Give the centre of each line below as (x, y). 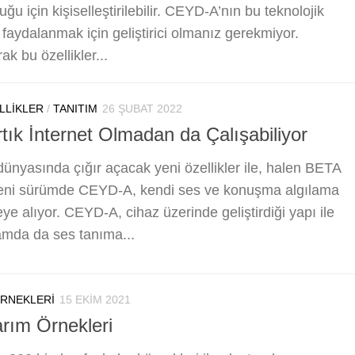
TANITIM (75, 109)
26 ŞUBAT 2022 (142, 109)
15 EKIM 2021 (95, 300)
